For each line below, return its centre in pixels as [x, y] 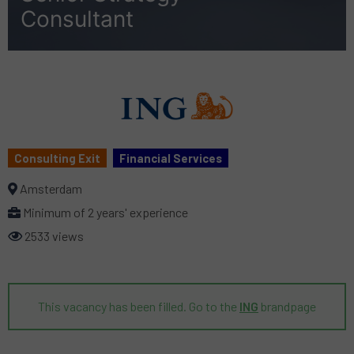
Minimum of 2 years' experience [104, 213]
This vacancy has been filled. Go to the [139, 307]
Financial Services [171, 158]
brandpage [287, 307]
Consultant [77, 19]
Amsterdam [50, 189]
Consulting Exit [57, 158]
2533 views [53, 236]
